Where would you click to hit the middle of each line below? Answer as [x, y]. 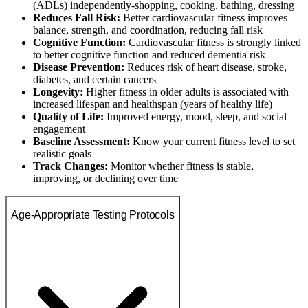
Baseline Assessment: [81, 142]
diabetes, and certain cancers [95, 80]
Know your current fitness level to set [212, 142]
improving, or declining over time [106, 179]
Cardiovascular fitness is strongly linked [213, 43]
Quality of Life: [68, 117]
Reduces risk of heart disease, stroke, [206, 67]
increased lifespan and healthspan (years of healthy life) [153, 104]
